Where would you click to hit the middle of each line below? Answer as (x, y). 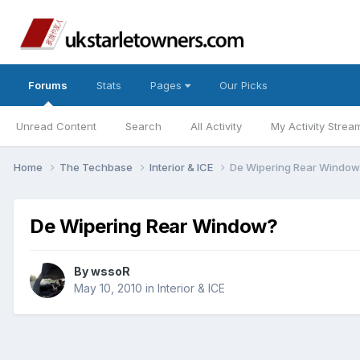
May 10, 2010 (108, 288)
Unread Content (56, 126)
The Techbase (97, 167)
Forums (48, 85)
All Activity (216, 126)
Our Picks (243, 85)
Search (143, 126)
